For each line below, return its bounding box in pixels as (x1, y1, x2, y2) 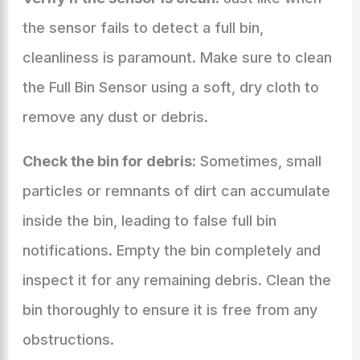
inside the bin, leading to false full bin (22, 212, 276, 229)
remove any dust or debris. (22, 108, 208, 125)
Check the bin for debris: (22, 153, 196, 170)
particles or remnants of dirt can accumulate (22, 182, 330, 199)
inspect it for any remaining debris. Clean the (22, 272, 331, 288)
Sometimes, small (195, 153, 321, 170)
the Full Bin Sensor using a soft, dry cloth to (22, 79, 319, 96)
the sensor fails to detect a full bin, (22, 19, 264, 36)
